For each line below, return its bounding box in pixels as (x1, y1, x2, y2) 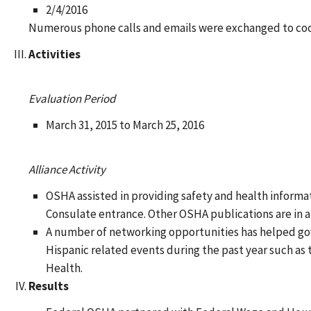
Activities (28, 47, 81, 62)
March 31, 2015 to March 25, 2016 (46, 117, 204, 133)
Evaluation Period (28, 91, 115, 106)
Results (28, 278, 69, 294)
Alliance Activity (28, 162, 106, 177)
